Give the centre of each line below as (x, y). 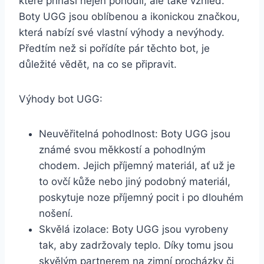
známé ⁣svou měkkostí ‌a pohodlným (122, 150)
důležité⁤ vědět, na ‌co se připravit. (98, 65)
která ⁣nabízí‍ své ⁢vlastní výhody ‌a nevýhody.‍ (122, 33)
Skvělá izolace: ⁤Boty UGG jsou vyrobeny (133, 230)
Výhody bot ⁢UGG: (61, 99)
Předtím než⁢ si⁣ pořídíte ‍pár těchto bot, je (114, 49)
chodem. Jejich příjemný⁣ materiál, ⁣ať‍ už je (137, 166)
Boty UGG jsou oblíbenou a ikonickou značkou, (129, 17)
